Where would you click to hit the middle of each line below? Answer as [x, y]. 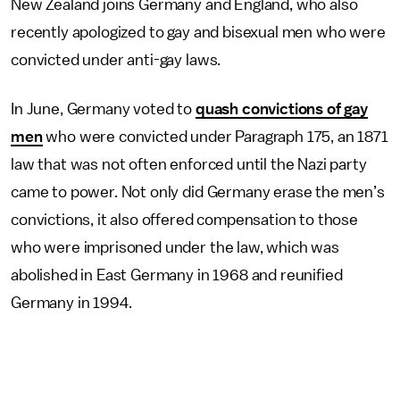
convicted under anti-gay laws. [116, 59]
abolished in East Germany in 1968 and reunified [177, 275]
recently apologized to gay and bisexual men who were [198, 32]
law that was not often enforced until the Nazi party [189, 164]
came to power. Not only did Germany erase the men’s [198, 192]
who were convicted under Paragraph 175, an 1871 [215, 136]
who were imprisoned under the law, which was [175, 247]
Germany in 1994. [71, 302]
